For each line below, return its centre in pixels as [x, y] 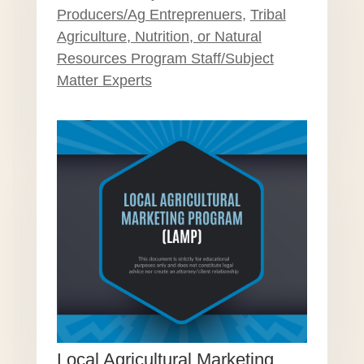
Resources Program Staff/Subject [165, 58]
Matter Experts [104, 80]
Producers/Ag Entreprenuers [149, 14]
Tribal [268, 14]
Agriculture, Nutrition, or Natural [159, 36]
